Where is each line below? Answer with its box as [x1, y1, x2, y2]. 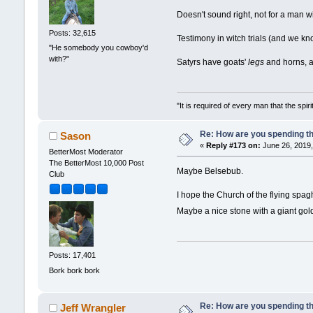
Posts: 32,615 [48, 29, 96, 38]
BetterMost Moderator [48, 147, 123, 156]
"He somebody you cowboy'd [48, 43, 148, 52]
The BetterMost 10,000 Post [48, 158, 144, 167]
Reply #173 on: [205, 140, 261, 150]
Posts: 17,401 [48, 251, 96, 260]
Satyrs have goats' [177, 57, 249, 68]
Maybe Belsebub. [177, 166, 244, 176]
